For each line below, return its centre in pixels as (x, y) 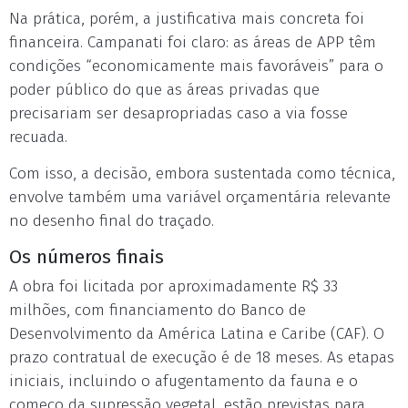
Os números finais (87, 257)
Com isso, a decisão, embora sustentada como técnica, (202, 173)
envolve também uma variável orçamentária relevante (200, 197)
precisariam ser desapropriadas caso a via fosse (178, 113)
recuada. (38, 137)
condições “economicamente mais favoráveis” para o (196, 66)
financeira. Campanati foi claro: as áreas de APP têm (193, 42)
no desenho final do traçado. (112, 221)
